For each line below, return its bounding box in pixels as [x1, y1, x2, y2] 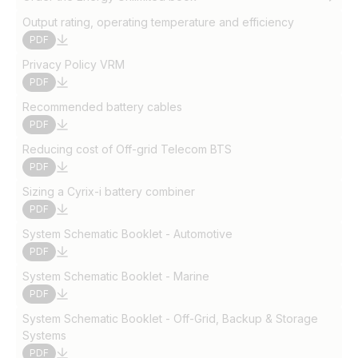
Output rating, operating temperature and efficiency [22, 15, 294, 29]
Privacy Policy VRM [22, 58, 125, 71]
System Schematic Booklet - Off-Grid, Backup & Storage [22, 312, 318, 325]
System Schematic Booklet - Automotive [22, 227, 233, 241]
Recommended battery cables [22, 100, 182, 113]
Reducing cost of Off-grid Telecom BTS [22, 142, 232, 156]
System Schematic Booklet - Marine [22, 269, 209, 283]
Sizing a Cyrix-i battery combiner [22, 185, 195, 198]
